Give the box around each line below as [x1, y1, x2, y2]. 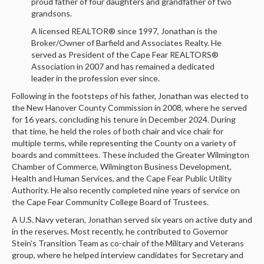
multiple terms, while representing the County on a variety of [12, 138, 236, 148]
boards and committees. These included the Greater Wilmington [12, 150, 249, 160]
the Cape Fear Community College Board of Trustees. [12, 197, 209, 207]
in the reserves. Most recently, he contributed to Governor [12, 226, 228, 236]
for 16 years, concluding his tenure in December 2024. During [12, 114, 236, 124]
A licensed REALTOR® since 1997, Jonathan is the [31, 26, 217, 36]
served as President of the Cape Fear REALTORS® [31, 49, 219, 60]
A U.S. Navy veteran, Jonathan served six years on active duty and [12, 214, 252, 225]
